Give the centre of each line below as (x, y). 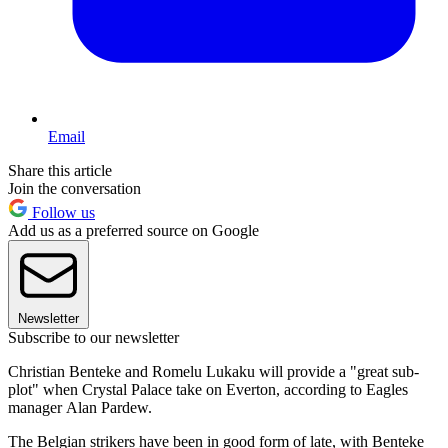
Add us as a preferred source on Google (133, 231)
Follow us (61, 213)
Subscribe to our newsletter (93, 338)
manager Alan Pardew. (80, 408)
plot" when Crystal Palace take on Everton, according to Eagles (208, 390)
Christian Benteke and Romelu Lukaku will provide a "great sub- (213, 372)
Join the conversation (74, 189)
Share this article (60, 171)
